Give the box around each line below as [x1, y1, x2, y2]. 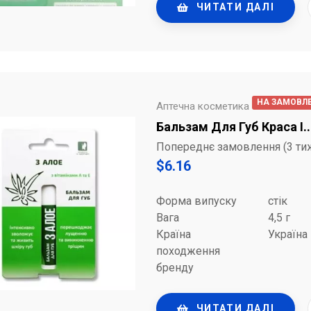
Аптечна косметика [156, 100, 249, 113]
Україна [268, 228, 308, 242]
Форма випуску [156, 194, 237, 208]
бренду [156, 261, 194, 275]
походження [156, 244, 220, 258]
